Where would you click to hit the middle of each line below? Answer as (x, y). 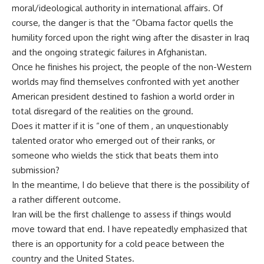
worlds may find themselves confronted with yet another (126, 82)
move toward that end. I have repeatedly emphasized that (130, 229)
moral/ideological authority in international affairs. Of (117, 8)
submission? (36, 170)
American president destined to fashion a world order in (123, 96)
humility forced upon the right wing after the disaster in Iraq (131, 37)
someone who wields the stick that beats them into (115, 155)
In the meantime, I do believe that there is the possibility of (131, 185)
